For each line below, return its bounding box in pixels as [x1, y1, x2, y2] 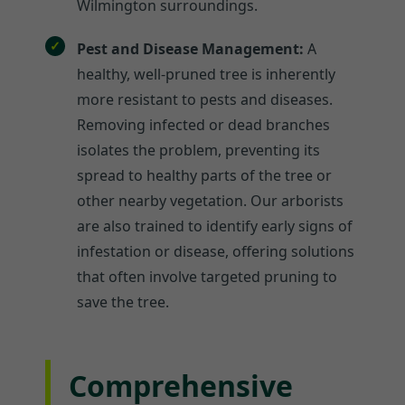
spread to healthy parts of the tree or [77, 165, 332, 185]
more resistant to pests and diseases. [77, 89, 333, 109]
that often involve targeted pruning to [77, 266, 337, 287]
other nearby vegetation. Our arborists [77, 190, 344, 211]
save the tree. [77, 291, 169, 312]
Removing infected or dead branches [77, 114, 330, 135]
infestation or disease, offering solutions [77, 240, 354, 261]
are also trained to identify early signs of [77, 215, 353, 236]
